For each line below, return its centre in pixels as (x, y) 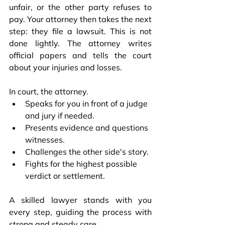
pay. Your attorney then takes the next (80, 19)
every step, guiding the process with (80, 212)
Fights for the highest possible (82, 163)
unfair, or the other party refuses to (80, 7)
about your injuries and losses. (66, 67)
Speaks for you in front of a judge (87, 103)
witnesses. (45, 139)
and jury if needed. (60, 115)
